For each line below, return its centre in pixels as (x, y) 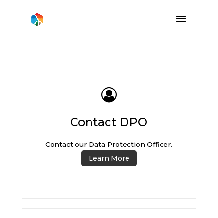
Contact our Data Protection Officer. (109, 145)
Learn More (109, 158)
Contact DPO (109, 122)
